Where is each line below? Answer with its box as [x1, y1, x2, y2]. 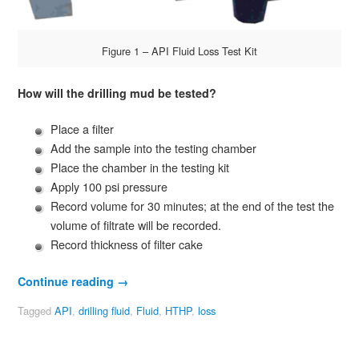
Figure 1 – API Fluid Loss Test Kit [102, 42, 257, 58]
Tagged [17, 303, 54, 319]
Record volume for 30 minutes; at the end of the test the [50, 197, 335, 215]
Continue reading [17, 273, 117, 290]
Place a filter [50, 120, 115, 138]
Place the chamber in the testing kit [50, 159, 230, 176]
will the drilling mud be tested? [41, 84, 216, 101]
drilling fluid [78, 303, 130, 319]
